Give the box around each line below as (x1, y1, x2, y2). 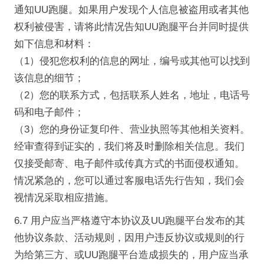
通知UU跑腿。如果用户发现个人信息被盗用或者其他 (14, 4, 249, 15)
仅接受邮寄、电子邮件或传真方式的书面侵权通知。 (14, 157, 245, 169)
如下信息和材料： (14, 38, 94, 49)
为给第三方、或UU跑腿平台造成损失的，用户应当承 (14, 249, 249, 261)
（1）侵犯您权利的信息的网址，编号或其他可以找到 (14, 55, 250, 67)
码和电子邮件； (14, 106, 84, 118)
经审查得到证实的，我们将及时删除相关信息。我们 (14, 140, 245, 152)
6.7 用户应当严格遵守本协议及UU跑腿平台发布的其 (14, 215, 245, 227)
